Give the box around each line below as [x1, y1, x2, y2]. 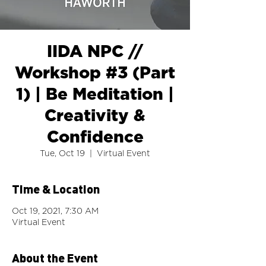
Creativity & [45, 108, 145, 125]
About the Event [12, 250, 98, 265]
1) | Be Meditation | [16, 87, 174, 103]
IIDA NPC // [47, 44, 143, 61]
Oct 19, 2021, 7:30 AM [12, 207, 99, 216]
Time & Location [12, 181, 100, 196]
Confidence [46, 129, 144, 146]
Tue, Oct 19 [40, 150, 85, 158]
